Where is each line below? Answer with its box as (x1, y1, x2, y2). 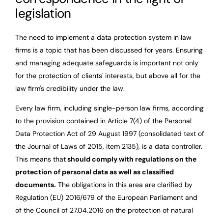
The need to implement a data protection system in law (15, 33, 192, 42)
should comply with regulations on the (66, 155, 197, 164)
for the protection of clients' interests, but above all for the (15, 71, 201, 81)
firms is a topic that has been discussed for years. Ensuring (15, 46, 203, 55)
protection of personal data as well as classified (15, 167, 174, 177)
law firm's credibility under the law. (15, 84, 125, 93)
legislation (15, 4, 71, 22)
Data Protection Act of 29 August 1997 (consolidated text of (15, 129, 205, 138)
